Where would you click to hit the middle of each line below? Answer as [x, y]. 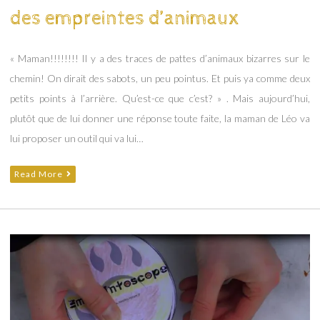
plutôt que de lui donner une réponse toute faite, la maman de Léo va [160, 119]
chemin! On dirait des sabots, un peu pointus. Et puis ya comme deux [160, 79]
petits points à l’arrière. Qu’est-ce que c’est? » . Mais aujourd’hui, [160, 99]
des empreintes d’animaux [125, 19]
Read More [39, 174]
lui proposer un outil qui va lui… [77, 139]
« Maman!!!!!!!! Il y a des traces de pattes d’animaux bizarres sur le [160, 59]
